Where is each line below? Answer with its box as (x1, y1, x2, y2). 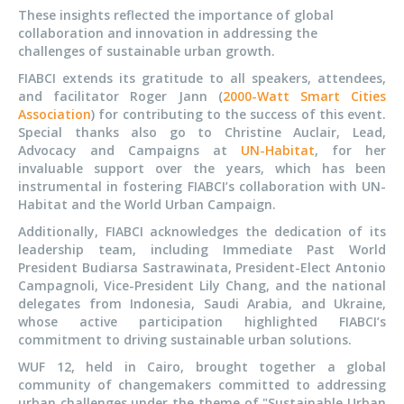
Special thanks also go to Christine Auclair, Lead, (18, 124, 386, 142)
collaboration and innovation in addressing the (18, 24, 317, 42)
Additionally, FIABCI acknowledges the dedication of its (18, 223, 386, 241)
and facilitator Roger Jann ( (18, 87, 223, 106)
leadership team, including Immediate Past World (18, 241, 386, 259)
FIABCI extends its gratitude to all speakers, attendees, (18, 69, 386, 87)
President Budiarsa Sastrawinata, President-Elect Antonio (18, 259, 386, 277)
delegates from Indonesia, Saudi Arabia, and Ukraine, (18, 295, 386, 313)
